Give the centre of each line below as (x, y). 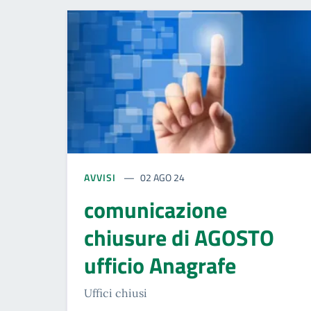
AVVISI (101, 177)
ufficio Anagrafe (160, 265)
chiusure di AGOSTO (179, 237)
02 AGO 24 (163, 177)
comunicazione (155, 209)
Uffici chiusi (116, 293)
